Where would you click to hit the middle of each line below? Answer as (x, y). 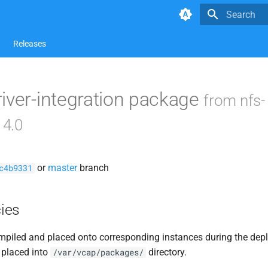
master (63, 168)
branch (93, 168)
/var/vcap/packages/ (98, 252)
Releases (30, 44)
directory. (166, 252)
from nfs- (234, 100)
